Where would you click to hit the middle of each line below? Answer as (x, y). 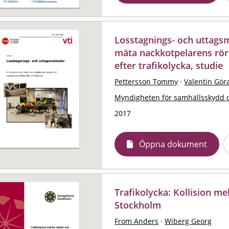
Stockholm (138, 205)
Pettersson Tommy (146, 81)
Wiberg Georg (188, 221)
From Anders (137, 221)
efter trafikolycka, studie (169, 65)
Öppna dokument (173, 144)
